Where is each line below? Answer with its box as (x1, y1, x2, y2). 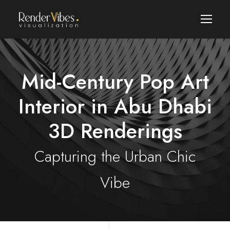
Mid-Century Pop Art (21, 67, 209, 97)
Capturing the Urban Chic (34, 145, 196, 167)
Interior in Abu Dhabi (18, 91, 212, 121)
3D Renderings (48, 116, 182, 146)
